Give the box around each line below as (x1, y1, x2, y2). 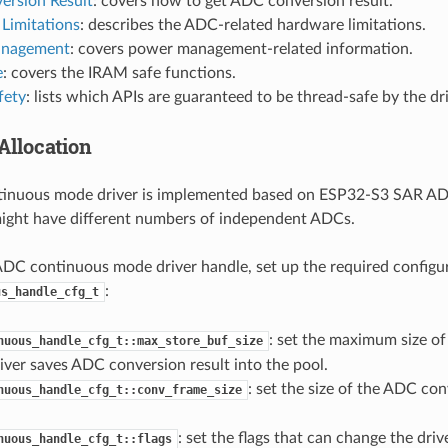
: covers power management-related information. (69, 40, 413, 57)
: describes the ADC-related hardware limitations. (79, 16, 426, 33)
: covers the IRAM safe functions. (2, 64, 236, 81)
